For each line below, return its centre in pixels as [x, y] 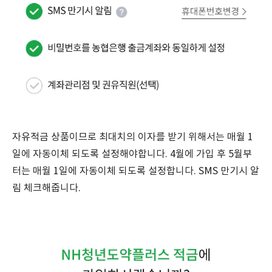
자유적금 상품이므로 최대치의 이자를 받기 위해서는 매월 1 [133, 137]
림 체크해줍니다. [46, 188]
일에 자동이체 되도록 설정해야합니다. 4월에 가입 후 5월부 [132, 154]
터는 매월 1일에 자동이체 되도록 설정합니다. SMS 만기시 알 [136, 171]
